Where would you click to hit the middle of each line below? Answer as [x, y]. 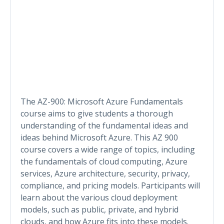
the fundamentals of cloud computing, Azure [104, 161]
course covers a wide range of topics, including [108, 149]
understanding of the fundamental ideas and [104, 125]
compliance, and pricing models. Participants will [110, 185]
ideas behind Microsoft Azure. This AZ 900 [99, 137]
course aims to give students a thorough [97, 113]
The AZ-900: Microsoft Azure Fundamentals [102, 101]
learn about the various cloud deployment [99, 197]
